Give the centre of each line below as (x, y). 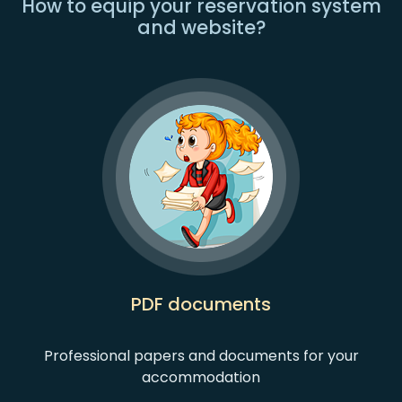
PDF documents (201, 304)
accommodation (201, 377)
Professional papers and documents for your (201, 356)
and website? (201, 27)
